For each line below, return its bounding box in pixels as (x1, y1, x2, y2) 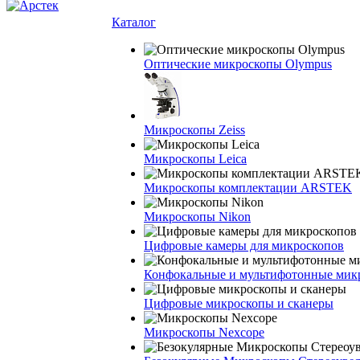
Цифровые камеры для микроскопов (144, 239, 344, 252)
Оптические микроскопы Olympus (144, 57, 332, 71)
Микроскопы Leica (144, 152, 247, 166)
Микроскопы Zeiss (144, 123, 245, 137)
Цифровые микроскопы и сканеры (144, 297, 333, 310)
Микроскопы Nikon (144, 210, 251, 223)
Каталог (112, 15, 156, 29)
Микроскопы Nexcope (144, 325, 264, 339)
